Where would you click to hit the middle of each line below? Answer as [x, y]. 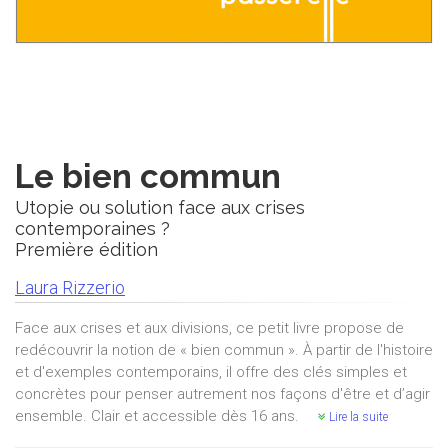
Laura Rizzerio [70, 287]
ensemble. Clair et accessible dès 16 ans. [159, 415]
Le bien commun [148, 176]
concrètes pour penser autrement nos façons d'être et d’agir [222, 393]
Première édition [86, 249]
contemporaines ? [92, 228]
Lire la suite [357, 416]
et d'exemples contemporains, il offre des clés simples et [211, 371]
